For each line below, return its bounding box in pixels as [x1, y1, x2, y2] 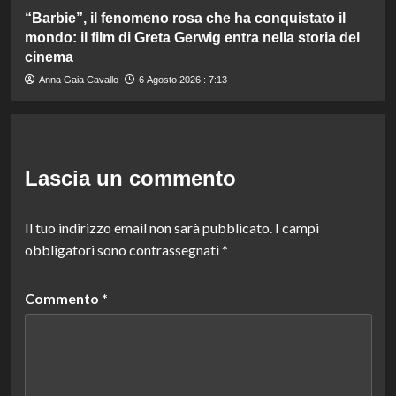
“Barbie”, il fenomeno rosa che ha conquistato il [24, 10, 346, 26]
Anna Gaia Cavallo [38, 73, 118, 85]
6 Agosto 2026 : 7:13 [138, 73, 227, 85]
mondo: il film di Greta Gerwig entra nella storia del [24, 29, 360, 45]
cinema [24, 49, 73, 65]
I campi [274, 218, 319, 236]
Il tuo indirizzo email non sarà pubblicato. [24, 218, 272, 236]
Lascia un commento [24, 165, 236, 190]
